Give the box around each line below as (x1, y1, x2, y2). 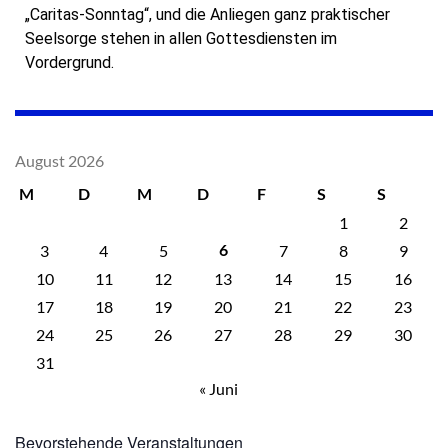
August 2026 (15, 150, 104, 170)
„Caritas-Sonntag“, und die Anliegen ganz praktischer (25, 4, 390, 24)
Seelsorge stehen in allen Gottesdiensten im (25, 28, 337, 48)
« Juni (198, 378, 238, 398)
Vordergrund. (25, 52, 114, 72)
